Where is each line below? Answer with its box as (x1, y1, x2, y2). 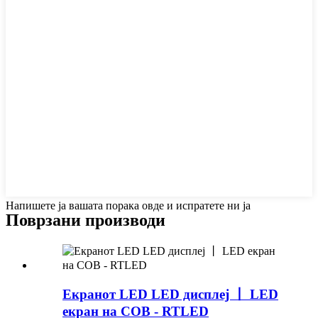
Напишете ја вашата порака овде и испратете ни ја (6, 199, 251, 212)
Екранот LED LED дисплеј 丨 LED (62, 286, 278, 302)
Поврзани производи (6, 211, 165, 229)
